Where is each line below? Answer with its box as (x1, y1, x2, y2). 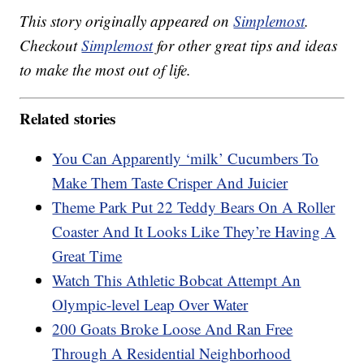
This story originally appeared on (19, 10, 234, 31)
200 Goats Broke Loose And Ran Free (52, 318, 293, 340)
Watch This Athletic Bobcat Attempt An (52, 270, 301, 291)
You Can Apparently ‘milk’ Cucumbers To (52, 148, 319, 169)
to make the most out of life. (19, 58, 192, 80)
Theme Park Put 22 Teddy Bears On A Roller (52, 197, 336, 218)
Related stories (19, 107, 116, 130)
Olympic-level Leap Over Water (52, 294, 249, 315)
